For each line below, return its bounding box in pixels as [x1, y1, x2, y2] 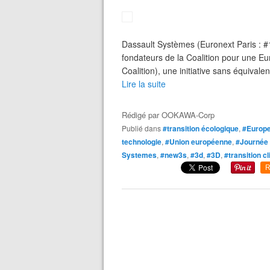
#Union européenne [165, 136, 232, 147]
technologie [122, 136, 162, 147]
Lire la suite [122, 78, 166, 90]
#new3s [160, 149, 187, 160]
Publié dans [127, 123, 161, 133]
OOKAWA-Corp [162, 109, 215, 121]
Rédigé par [122, 109, 162, 121]
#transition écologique [163, 123, 239, 134]
